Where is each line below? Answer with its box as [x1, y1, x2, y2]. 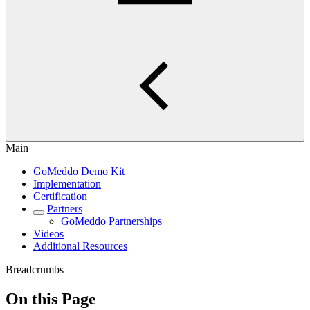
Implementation [33, 178, 101, 190]
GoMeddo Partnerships [61, 215, 162, 227]
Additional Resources [33, 240, 127, 252]
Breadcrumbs [6, 264, 64, 275]
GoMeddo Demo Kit [33, 165, 125, 177]
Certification [33, 190, 87, 202]
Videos [33, 228, 64, 239]
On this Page [6, 289, 96, 308]
